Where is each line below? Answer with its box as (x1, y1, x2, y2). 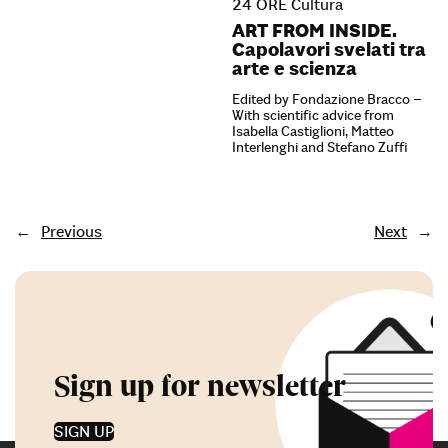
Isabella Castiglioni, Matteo (232, 121, 394, 140)
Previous (41, 220, 102, 241)
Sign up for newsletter (54, 368, 346, 405)
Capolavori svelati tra (232, 36, 426, 61)
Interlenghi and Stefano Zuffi (232, 137, 408, 156)
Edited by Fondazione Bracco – (232, 89, 422, 108)
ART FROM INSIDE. (232, 17, 397, 42)
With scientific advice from (232, 105, 394, 124)
